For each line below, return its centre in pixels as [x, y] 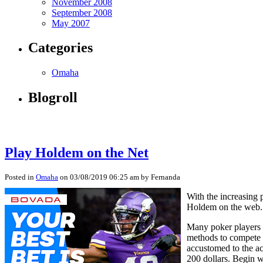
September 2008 [82, 12]
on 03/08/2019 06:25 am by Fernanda [119, 177]
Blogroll [53, 98]
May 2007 [71, 23]
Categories [60, 48]
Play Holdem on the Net [77, 153]
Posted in [20, 177]
